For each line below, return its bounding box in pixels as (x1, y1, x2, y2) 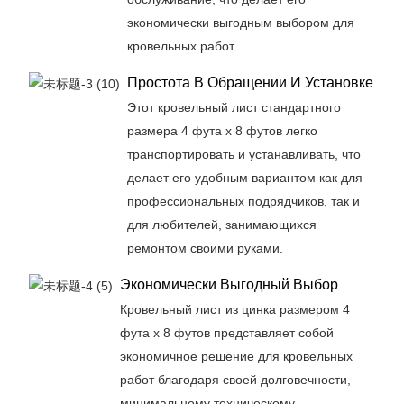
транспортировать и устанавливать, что (126, 146, 361, 161)
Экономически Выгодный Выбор (119, 276, 338, 292)
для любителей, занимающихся (126, 216, 317, 232)
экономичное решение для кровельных (119, 348, 353, 363)
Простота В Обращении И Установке (126, 74, 373, 90)
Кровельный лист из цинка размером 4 (119, 301, 350, 317)
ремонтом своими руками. (126, 240, 283, 255)
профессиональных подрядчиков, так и (126, 193, 360, 208)
